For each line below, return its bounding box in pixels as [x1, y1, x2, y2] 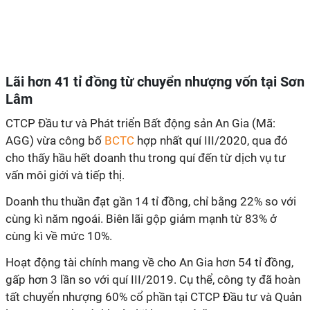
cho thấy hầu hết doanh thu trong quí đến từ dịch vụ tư [6, 151, 286, 165]
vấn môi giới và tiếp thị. [6, 168, 125, 182]
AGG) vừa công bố [6, 134, 104, 147]
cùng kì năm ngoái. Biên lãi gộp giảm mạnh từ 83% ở [6, 212, 277, 226]
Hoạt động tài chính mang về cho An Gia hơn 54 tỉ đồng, [6, 255, 293, 269]
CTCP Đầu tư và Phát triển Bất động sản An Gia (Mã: [6, 116, 275, 130]
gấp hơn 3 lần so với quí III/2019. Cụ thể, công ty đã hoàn [6, 273, 300, 286]
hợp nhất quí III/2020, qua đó [134, 134, 288, 147]
